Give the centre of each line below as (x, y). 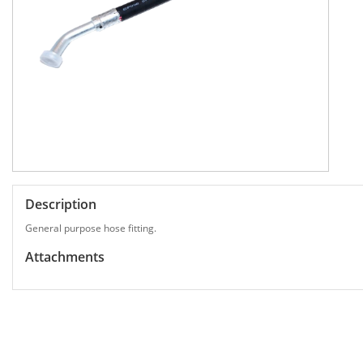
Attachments (65, 257)
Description (61, 205)
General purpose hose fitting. (91, 228)
